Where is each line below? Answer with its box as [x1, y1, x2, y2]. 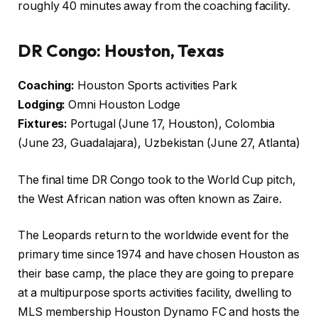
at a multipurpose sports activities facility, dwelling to [18, 286, 292, 300]
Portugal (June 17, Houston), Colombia [67, 117, 275, 131]
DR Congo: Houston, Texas [18, 40, 225, 62]
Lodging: [18, 98, 66, 112]
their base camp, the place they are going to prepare [18, 267, 294, 281]
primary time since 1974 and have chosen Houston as [18, 248, 300, 262]
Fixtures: [18, 117, 68, 131]
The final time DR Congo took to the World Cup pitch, [18, 172, 296, 187]
